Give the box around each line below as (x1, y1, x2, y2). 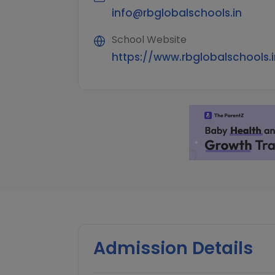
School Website (112, 32, 187, 47)
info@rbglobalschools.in (112, 5, 242, 20)
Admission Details (93, 236, 253, 260)
